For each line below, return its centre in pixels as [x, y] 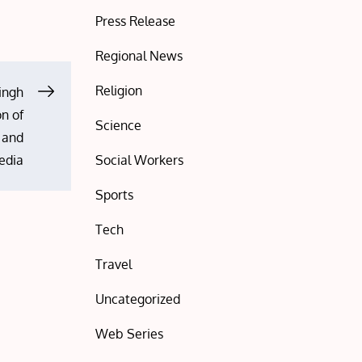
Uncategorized [138, 299]
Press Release [136, 21]
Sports [115, 195]
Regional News [139, 56]
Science [119, 125]
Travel [114, 264]
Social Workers [140, 160]
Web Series [130, 334]
